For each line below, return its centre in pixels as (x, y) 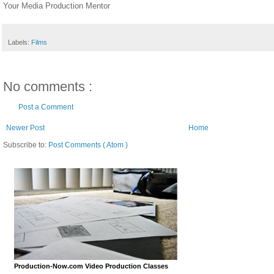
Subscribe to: (26, 145)
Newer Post (25, 128)
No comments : (48, 86)
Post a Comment (46, 107)
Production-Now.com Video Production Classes (91, 266)
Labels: (20, 42)
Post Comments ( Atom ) (88, 145)
